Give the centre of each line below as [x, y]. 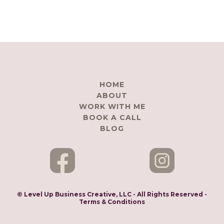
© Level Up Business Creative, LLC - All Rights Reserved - [112, 194]
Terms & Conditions [112, 201]
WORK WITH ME [112, 106]
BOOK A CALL [112, 117]
